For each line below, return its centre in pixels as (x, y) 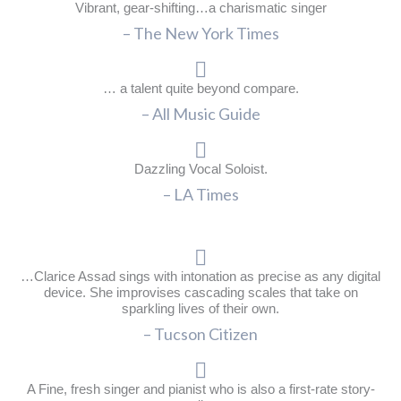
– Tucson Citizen (200, 334)
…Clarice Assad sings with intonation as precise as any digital (200, 277)
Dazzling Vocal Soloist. (200, 170)
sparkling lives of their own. (200, 309)
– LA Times (200, 195)
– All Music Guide (200, 114)
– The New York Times (200, 34)
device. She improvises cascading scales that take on (200, 293)
